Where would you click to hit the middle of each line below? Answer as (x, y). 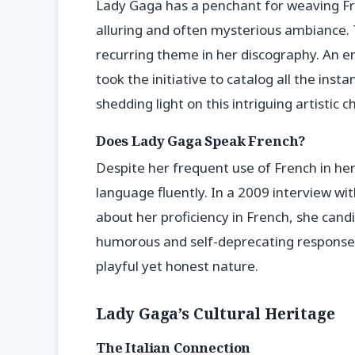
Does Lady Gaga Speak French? (201, 140)
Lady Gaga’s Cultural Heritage (216, 313)
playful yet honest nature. (177, 266)
